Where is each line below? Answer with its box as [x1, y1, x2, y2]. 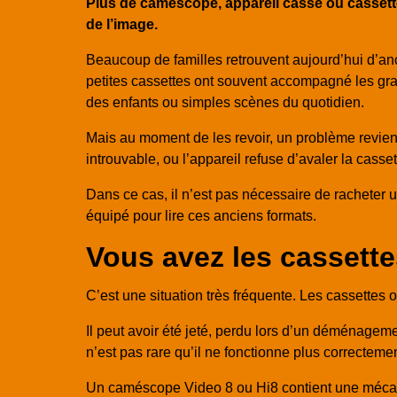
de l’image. [86, 17, 158, 32]
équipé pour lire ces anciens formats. [86, 208, 316, 223]
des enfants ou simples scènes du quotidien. [86, 95, 364, 110]
